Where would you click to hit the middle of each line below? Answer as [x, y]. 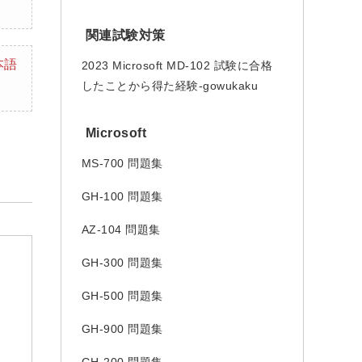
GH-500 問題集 [122, 296]
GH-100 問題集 [122, 196]
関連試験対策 [125, 35]
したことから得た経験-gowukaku [169, 86]
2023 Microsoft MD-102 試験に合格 [177, 65]
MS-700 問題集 [122, 163]
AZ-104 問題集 [121, 229]
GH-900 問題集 [122, 329]
